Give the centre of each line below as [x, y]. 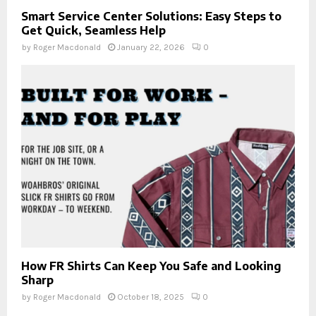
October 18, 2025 [151, 297]
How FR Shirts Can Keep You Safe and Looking [151, 266]
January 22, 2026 [151, 48]
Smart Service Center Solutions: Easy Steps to [151, 17]
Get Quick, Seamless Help [93, 31]
